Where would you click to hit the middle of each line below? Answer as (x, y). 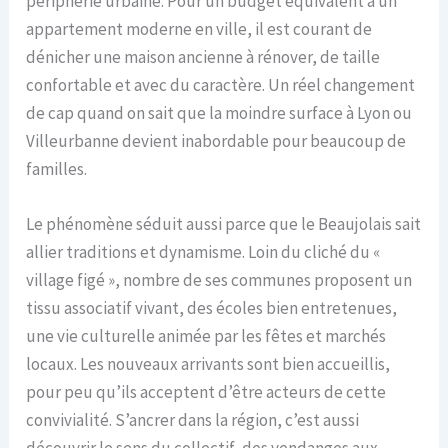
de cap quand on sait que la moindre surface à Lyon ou (219, 112)
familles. (57, 168)
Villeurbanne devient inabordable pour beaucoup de (216, 140)
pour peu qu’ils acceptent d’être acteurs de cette (206, 391)
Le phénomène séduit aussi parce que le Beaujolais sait (224, 223)
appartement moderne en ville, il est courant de (199, 28)
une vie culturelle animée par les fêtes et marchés (206, 335)
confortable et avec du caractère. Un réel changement (221, 84)
